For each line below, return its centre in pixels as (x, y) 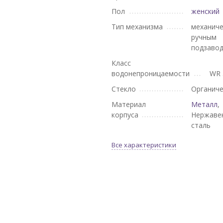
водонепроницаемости (151, 73)
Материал (129, 104)
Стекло (124, 89)
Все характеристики (144, 145)
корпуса (125, 115)
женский (206, 11)
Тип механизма (137, 27)
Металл (205, 104)
